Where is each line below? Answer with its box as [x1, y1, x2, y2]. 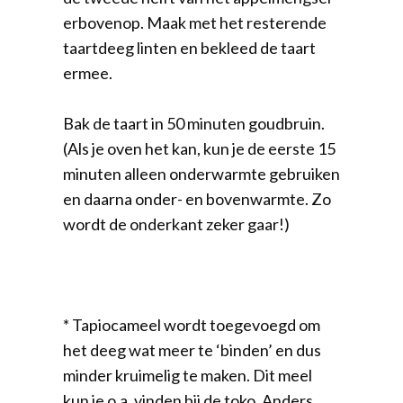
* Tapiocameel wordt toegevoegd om [63, 314, 320, 335]
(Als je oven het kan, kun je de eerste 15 [63, 138, 336, 158]
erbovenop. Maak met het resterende [63, 12, 327, 32]
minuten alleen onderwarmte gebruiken [63, 163, 340, 184]
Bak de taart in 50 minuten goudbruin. [63, 112, 325, 133]
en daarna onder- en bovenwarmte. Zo [63, 188, 331, 209]
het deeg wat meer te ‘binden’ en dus [63, 339, 321, 360]
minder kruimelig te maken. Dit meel [63, 364, 312, 385]
